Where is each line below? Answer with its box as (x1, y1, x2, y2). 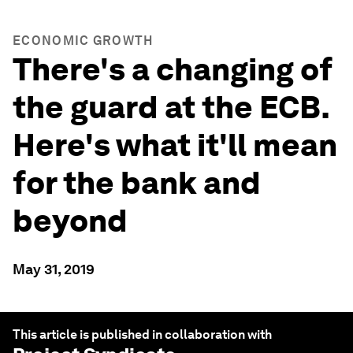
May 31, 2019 (13, 261, 95, 277)
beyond (13, 202, 128, 240)
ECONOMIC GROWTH (13, 33, 154, 48)
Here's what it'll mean (13, 126, 337, 164)
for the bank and (13, 164, 261, 202)
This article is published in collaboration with (13, 327, 272, 342)
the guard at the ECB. (13, 88, 329, 126)
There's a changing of (13, 50, 333, 88)
